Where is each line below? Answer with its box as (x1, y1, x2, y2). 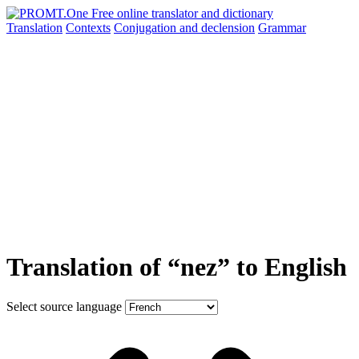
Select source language (6, 299, 122, 313)
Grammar (258, 21, 306, 34)
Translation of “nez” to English (6, 252, 347, 282)
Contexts (66, 21, 111, 34)
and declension (179, 21, 255, 34)
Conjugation (114, 21, 179, 34)
